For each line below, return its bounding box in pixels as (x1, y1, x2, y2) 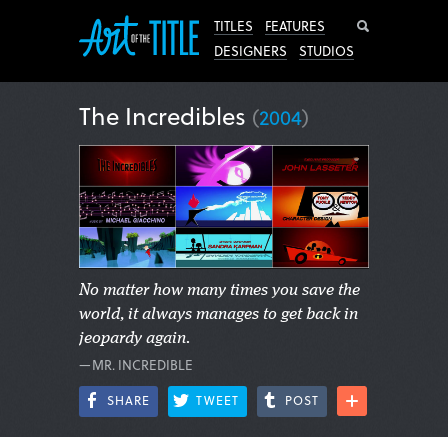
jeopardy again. (79, 330, 190, 347)
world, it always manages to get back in (79, 306, 358, 323)
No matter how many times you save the (79, 282, 360, 299)
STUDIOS (299, 41, 354, 60)
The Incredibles (79, 98, 252, 133)
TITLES (214, 16, 253, 35)
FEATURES (265, 16, 325, 35)
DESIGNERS (214, 41, 287, 60)
